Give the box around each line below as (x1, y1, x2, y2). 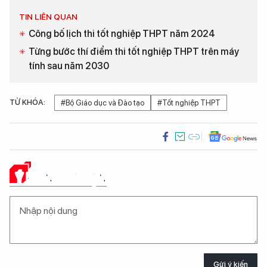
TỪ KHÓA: (10, 98, 45, 107)
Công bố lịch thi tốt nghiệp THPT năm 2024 (29, 28, 215, 40)
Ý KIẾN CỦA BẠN (15, 169, 107, 187)
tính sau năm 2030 (29, 60, 109, 72)
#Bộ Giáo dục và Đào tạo (61, 98, 144, 108)
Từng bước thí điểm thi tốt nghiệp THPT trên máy (29, 46, 239, 58)
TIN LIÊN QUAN (19, 12, 77, 22)
